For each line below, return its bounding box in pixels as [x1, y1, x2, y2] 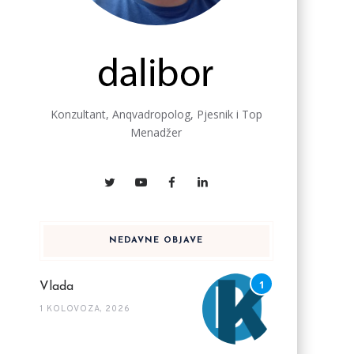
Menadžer [130, 125, 183, 140]
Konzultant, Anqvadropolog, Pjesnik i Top [50, 107, 262, 122]
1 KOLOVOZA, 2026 [39, 303, 130, 314]
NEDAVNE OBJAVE [109, 236, 204, 245]
